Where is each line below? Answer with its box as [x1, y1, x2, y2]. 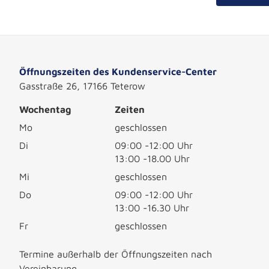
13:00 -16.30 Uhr [115, 202, 189, 213]
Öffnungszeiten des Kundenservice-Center [19, 66, 217, 77]
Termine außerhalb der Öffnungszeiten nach [19, 249, 212, 259]
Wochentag [19, 104, 71, 115]
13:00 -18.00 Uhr [115, 153, 190, 164]
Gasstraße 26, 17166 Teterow [19, 80, 145, 91]
